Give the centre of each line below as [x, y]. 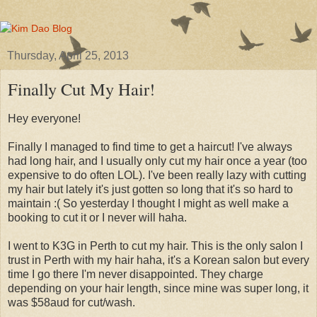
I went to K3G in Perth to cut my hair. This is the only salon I [155, 246]
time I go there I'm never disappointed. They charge [136, 274]
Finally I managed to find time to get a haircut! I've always [150, 146]
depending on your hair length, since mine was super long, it [158, 288]
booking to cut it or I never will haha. [97, 217]
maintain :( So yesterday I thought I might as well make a [148, 203]
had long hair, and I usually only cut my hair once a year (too [157, 161]
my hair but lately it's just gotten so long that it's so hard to [150, 189]
